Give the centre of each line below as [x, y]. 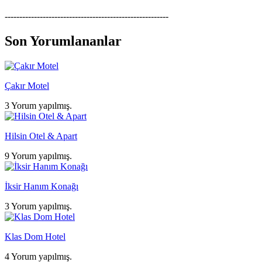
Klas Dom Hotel [35, 236]
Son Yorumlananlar [63, 41]
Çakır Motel [27, 85]
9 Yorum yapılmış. [38, 156]
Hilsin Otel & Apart [41, 136]
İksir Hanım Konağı [42, 186]
